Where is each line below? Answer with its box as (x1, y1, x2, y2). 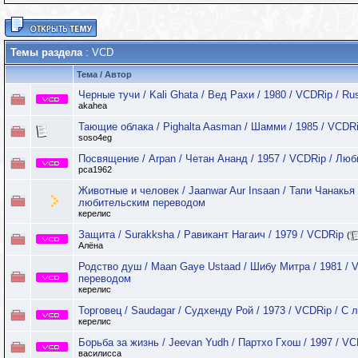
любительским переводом (78, 197, 205, 209)
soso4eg (78, 133, 112, 143)
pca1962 (78, 165, 112, 174)
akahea (78, 101, 107, 111)
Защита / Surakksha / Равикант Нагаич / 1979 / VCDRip (78, 229, 344, 241)
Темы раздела (10, 46, 82, 58)
